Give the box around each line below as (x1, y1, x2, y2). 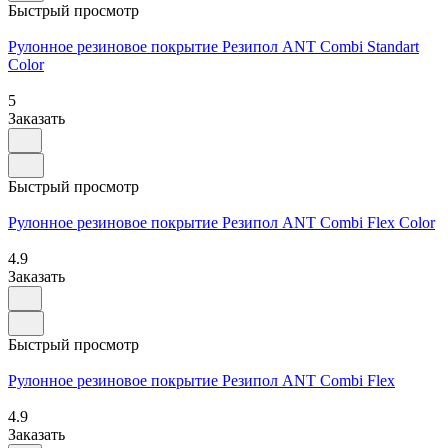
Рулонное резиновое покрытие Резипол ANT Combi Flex (8, 371, 395, 389)
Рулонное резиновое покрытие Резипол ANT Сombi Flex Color (8, 213, 435, 231)
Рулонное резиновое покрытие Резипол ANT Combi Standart (8, 37, 419, 55)
